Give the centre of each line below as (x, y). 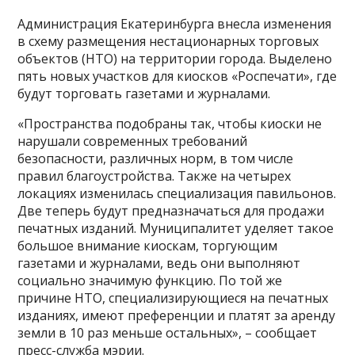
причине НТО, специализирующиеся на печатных (173, 298)
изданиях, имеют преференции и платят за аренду (177, 315)
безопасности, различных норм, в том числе (156, 158)
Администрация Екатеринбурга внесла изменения (175, 23)
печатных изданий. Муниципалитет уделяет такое (176, 228)
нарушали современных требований (133, 141)
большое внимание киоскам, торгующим (148, 245)
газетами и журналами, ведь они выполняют (159, 263)
